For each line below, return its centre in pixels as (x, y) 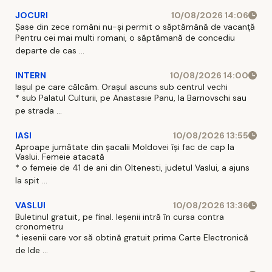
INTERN (31, 75)
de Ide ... (32, 250)
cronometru (39, 226)
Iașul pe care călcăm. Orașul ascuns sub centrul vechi (121, 87)
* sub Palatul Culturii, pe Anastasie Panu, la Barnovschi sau (131, 97)
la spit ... (31, 180)
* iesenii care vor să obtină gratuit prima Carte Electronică (132, 237)
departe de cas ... (50, 50)
